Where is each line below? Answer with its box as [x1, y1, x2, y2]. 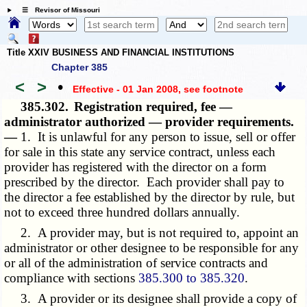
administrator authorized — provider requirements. [4, 114, 295, 130]
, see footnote [177, 83, 243, 95]
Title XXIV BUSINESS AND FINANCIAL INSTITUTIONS [7, 47, 234, 58]
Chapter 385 [51, 62, 108, 73]
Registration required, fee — [74, 99, 233, 114]
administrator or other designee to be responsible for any [4, 241, 299, 256]
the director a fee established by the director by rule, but [4, 190, 295, 205]
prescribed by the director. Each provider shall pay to [4, 175, 285, 190]
